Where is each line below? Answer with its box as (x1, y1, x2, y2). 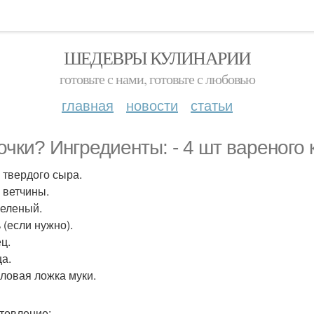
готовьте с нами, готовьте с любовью (59, 69, 255, 88)
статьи (191, 95, 233, 115)
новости (126, 95, 178, 115)
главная (62, 95, 114, 115)
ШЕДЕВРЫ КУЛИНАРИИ (63, 46, 251, 69)
